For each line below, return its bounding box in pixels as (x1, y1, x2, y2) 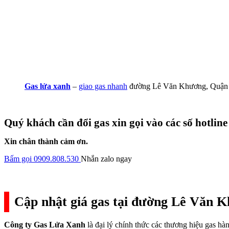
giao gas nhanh (79, 81, 127, 90)
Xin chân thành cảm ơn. (4, 136, 88, 146)
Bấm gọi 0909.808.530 (4, 154, 79, 163)
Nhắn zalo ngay (81, 154, 132, 163)
